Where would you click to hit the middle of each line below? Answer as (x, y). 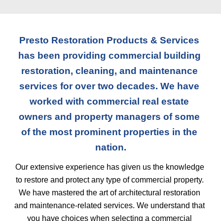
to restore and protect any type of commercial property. (110, 180)
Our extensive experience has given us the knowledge (110, 167)
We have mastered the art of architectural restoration (110, 193)
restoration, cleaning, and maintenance (109, 71)
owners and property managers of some (109, 117)
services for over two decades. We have (109, 86)
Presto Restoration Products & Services (109, 40)
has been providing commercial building (109, 55)
